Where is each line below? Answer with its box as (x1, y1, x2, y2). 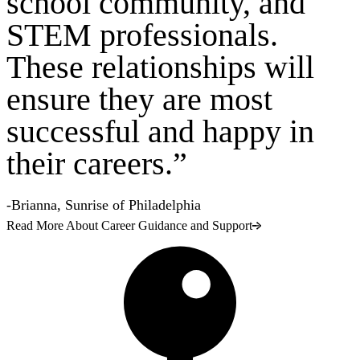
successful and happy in (6, 113, 314, 150)
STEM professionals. (6, 17, 278, 54)
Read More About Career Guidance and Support (6, 219, 252, 233)
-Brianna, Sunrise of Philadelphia (6, 197, 201, 214)
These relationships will (6, 49, 314, 86)
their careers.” (6, 145, 187, 182)
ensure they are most (6, 81, 272, 118)
